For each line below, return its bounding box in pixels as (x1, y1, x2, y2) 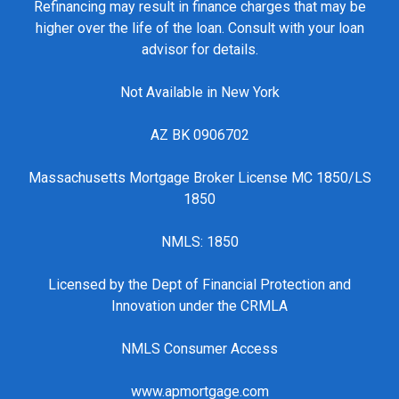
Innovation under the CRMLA (111, 297, 288, 315)
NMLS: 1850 (160, 233, 239, 251)
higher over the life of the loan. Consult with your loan (35, 20, 364, 37)
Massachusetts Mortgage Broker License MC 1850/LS (28, 169, 371, 187)
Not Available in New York (119, 84, 280, 102)
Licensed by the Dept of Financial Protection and (48, 276, 351, 294)
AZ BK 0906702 (150, 126, 249, 144)
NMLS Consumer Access (121, 340, 278, 358)
